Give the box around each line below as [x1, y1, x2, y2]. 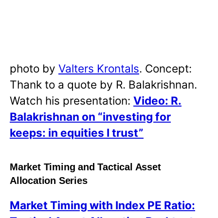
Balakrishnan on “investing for [10, 109, 171, 123]
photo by [10, 61, 58, 75]
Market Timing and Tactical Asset [10, 162, 161, 173]
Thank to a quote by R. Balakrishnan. [10, 77, 197, 91]
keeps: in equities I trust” [10, 126, 144, 139]
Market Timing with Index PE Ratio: [10, 199, 195, 212]
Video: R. [133, 93, 182, 107]
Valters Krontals [58, 61, 139, 75]
